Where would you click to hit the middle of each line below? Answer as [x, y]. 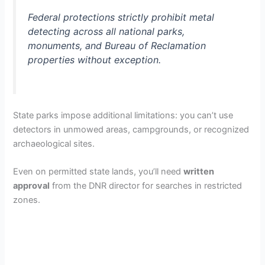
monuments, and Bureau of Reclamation [117, 46]
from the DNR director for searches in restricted [146, 186]
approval [32, 186]
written [199, 172]
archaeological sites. [54, 144]
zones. [27, 200]
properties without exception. [95, 60]
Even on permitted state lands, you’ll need [98, 172]
